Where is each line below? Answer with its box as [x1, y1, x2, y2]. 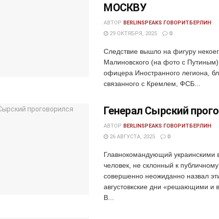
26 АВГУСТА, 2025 [108, 133, 155, 140]
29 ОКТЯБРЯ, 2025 [108, 30, 157, 37]
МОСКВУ [104, 1, 147, 14]
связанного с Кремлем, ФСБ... [104, 79, 200, 88]
